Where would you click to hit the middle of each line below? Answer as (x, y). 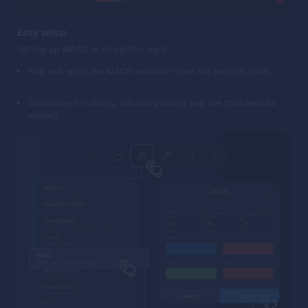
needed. (44, 115)
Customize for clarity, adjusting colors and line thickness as (152, 102)
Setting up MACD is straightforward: (93, 49)
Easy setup (42, 32)
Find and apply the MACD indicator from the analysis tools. (150, 71)
